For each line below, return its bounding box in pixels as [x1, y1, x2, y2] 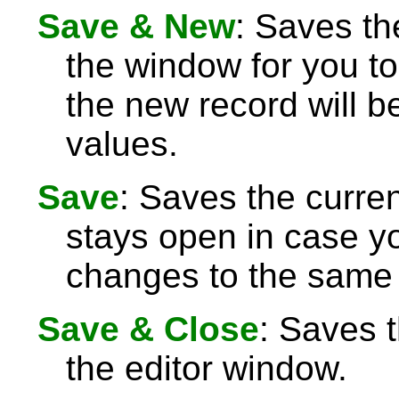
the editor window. [66, 349, 347, 387]
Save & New [37, 7, 235, 45]
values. [66, 125, 178, 163]
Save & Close [37, 310, 259, 348]
